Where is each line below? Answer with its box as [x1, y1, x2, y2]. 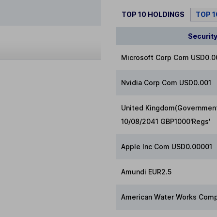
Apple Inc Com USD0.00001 [121, 142, 213, 151]
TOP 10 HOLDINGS [122, 10, 185, 19]
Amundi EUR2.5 [121, 167, 172, 176]
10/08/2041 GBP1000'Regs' [121, 117, 211, 125]
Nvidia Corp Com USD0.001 [121, 78, 212, 87]
